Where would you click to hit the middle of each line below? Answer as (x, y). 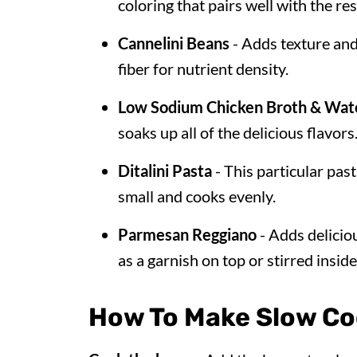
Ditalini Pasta (167, 171)
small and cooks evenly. (197, 196)
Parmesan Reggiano (187, 234)
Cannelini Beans (174, 43)
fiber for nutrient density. (203, 69)
